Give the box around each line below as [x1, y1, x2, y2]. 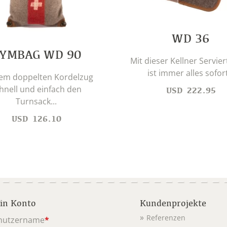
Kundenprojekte [140, 198, 206, 208]
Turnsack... [16, 95, 57, 107]
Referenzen [146, 213, 185, 222]
